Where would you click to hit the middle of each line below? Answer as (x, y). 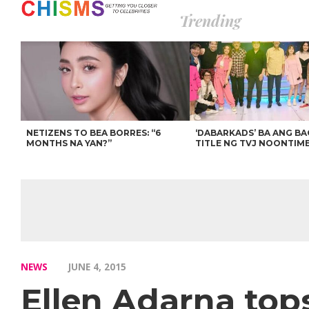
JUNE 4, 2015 (97, 267)
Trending (210, 21)
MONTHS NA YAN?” (69, 143)
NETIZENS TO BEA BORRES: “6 (94, 133)
